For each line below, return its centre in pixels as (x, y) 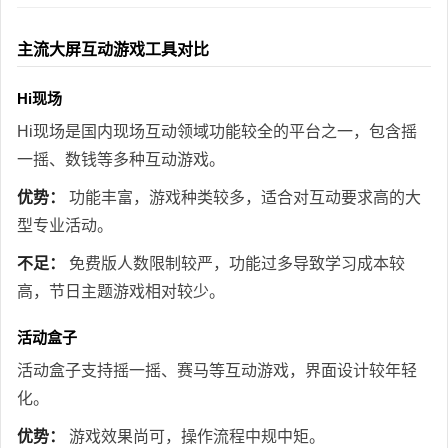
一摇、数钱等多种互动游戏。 (121, 159)
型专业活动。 (65, 225)
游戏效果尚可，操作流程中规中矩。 (195, 436)
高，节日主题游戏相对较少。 (121, 291)
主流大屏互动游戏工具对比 (113, 49)
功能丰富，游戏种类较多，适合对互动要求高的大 (243, 197)
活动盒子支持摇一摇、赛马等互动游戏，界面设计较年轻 (217, 370)
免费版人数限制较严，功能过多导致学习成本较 (235, 263)
